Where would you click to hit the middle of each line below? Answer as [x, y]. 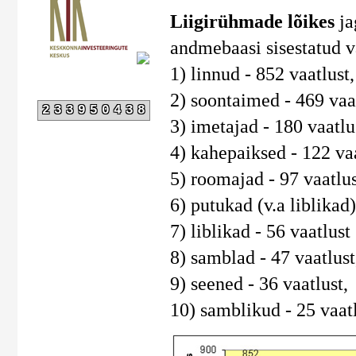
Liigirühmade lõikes [252, 21]
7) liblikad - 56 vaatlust [260, 231]
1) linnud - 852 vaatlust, [262, 74]
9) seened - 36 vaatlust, [259, 283]
